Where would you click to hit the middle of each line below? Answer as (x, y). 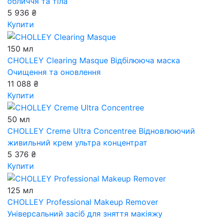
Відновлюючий (166, 131)
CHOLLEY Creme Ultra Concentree (72, 131)
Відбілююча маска (144, 60)
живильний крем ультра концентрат (77, 143)
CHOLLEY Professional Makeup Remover (83, 202)
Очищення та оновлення (54, 72)
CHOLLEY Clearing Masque (58, 60)
